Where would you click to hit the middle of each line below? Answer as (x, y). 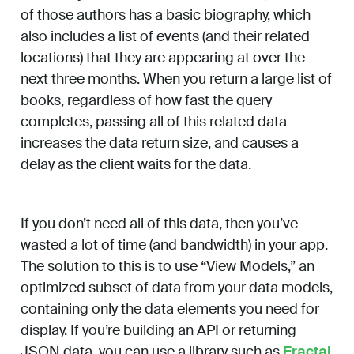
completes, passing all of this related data (154, 122)
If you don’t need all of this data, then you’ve (159, 224)
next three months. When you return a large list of (176, 79)
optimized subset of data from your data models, (177, 288)
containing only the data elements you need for (170, 309)
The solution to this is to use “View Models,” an (168, 267)
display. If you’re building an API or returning (158, 331)
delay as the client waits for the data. (136, 165)
